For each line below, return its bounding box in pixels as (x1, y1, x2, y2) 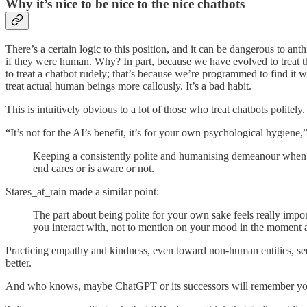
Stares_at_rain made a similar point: (5, 185, 159, 197)
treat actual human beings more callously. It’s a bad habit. (5, 79, 251, 92)
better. (5, 256, 32, 269)
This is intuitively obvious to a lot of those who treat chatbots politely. (5, 103, 305, 115)
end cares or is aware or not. (33, 162, 154, 174)
